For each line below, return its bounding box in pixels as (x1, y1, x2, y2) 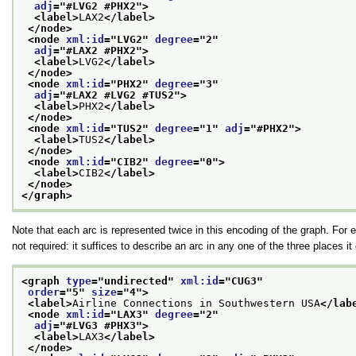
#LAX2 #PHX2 (66, 44, 136, 56)
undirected (104, 275, 168, 288)
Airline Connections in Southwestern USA (72, 297, 320, 310)
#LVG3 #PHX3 (66, 319, 136, 332)
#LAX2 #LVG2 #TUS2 (66, 88, 174, 101)
